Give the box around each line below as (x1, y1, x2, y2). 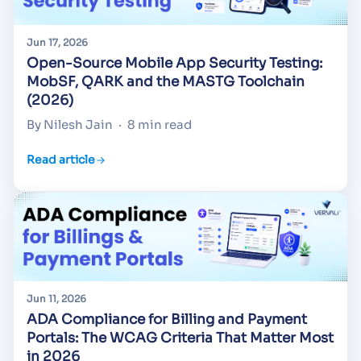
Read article (27, 152, 95, 168)
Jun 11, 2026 (27, 293, 86, 305)
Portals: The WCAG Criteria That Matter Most (27, 330, 334, 347)
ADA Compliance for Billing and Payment (27, 311, 307, 329)
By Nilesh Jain (27, 116, 113, 132)
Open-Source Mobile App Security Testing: (27, 54, 322, 72)
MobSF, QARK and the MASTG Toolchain (27, 73, 305, 90)
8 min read (127, 116, 192, 132)
